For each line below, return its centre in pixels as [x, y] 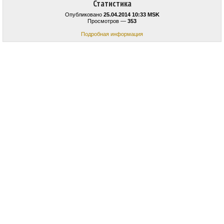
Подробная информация [112, 34]
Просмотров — [107, 21]
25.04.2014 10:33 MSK [131, 15]
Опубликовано [84, 15]
